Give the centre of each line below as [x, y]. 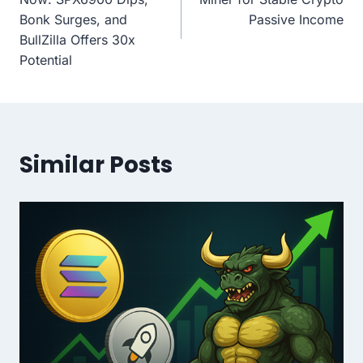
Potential [46, 60]
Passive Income [296, 20]
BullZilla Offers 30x [77, 40]
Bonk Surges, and [73, 20]
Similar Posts [96, 165]
